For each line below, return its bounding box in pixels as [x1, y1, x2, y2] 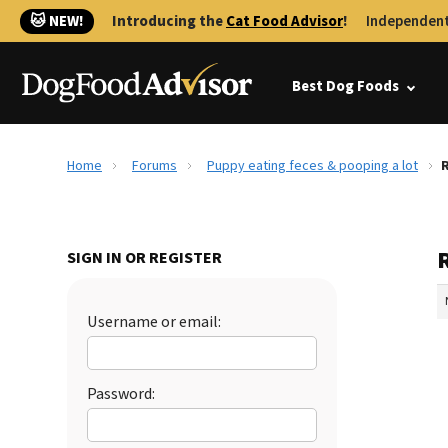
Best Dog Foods [292, 76, 399, 97]
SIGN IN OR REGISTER [67, 247, 222, 269]
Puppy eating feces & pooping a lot [207, 156, 418, 176]
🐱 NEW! [30, 11, 84, 32]
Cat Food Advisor [226, 11, 343, 32]
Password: [87, 383, 155, 405]
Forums [132, 156, 177, 176]
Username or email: [87, 311, 221, 333]
